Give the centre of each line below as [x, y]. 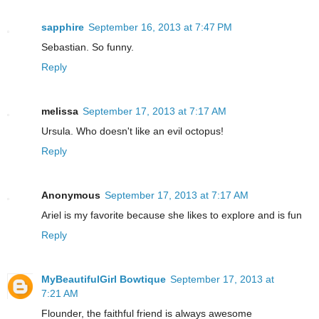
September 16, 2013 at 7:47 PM [160, 27]
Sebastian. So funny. [88, 47]
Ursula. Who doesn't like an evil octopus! [132, 131]
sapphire [63, 27]
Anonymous [71, 195]
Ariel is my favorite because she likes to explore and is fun [172, 215]
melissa [60, 111]
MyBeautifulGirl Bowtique [104, 279]
